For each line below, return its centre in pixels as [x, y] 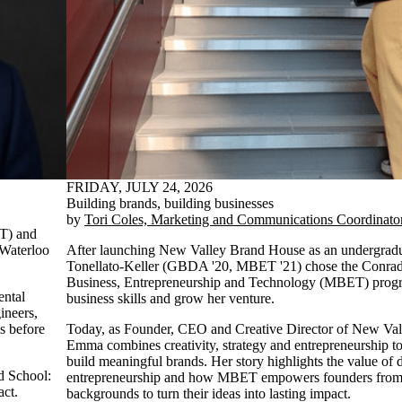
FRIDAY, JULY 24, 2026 [140, 187]
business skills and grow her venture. [170, 298]
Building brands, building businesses [170, 203]
